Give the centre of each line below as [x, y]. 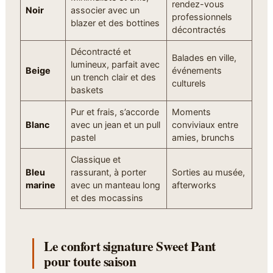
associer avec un [105, 10]
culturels [189, 83]
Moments [191, 112]
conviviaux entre [205, 124]
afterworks [194, 185]
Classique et [95, 159]
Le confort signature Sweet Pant [130, 246]
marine [40, 185]
